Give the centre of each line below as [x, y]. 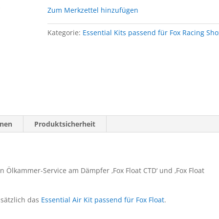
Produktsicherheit [65, 124]
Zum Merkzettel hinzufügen [93, 10]
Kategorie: [65, 33]
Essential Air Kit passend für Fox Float [103, 199]
